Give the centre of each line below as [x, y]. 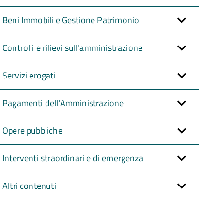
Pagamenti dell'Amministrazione [63, 103]
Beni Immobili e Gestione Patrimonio [71, 20]
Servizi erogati [29, 75]
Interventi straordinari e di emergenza [73, 158]
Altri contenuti [29, 186]
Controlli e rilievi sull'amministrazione [73, 47]
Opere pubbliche [32, 130]
